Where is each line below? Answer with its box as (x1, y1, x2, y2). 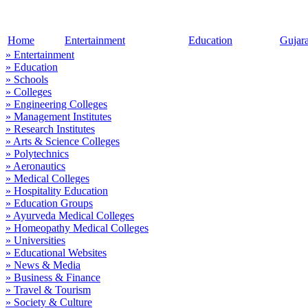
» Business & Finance (5, 272, 100, 283)
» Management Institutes (5, 111, 111, 122)
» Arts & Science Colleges (5, 135, 120, 147)
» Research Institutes (5, 123, 95, 135)
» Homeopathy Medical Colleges (5, 222, 148, 234)
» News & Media (5, 259, 80, 271)
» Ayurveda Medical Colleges (5, 210, 134, 221)
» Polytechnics (5, 148, 69, 159)
